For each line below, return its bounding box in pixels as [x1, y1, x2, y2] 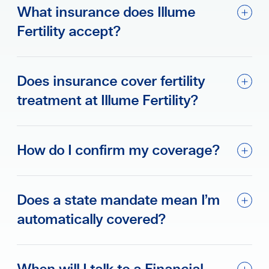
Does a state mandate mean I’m [17, 193, 220, 208]
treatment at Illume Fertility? [17, 94, 198, 108]
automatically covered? [17, 213, 166, 227]
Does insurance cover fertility [17, 74, 205, 89]
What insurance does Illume [17, 5, 196, 20]
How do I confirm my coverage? [17, 144, 220, 158]
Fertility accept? [17, 25, 121, 39]
